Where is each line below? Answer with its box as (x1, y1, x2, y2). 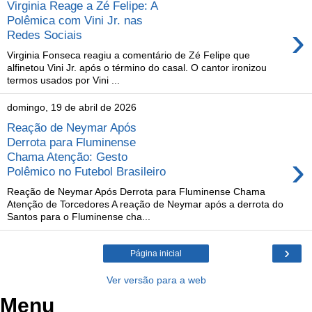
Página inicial (130, 248, 182, 258)
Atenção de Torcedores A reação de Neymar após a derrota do (7, 198, 283, 210)
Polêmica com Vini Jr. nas (7, 13, 143, 27)
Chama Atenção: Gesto (7, 150, 127, 164)
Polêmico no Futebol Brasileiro (7, 164, 166, 179)
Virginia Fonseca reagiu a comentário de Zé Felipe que (7, 49, 250, 61)
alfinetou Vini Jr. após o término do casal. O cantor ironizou (7, 61, 267, 73)
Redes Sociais (7, 27, 82, 42)
